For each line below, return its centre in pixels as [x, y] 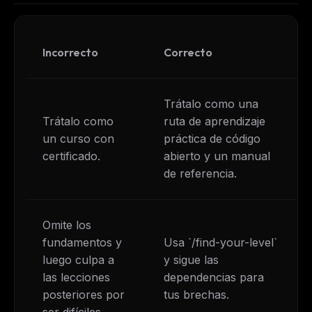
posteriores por [84, 294]
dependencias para [214, 277]
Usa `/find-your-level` [220, 242]
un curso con [78, 138]
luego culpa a [78, 259]
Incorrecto [70, 52]
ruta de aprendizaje [214, 121]
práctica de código [212, 138]
